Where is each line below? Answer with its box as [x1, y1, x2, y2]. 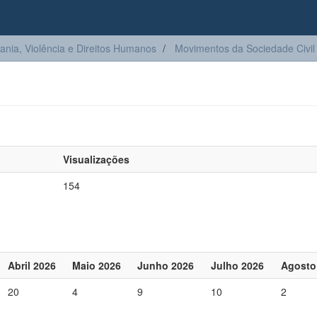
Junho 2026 [137, 258, 194, 272]
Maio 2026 [72, 258, 121, 272]
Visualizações [63, 152, 129, 166]
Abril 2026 [8, 258, 56, 272]
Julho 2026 [211, 258, 264, 272]
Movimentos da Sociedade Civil [175, 41, 315, 55]
